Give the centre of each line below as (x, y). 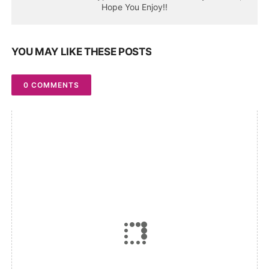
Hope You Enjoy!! (134, 7)
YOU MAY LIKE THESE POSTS (82, 52)
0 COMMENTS (52, 85)
